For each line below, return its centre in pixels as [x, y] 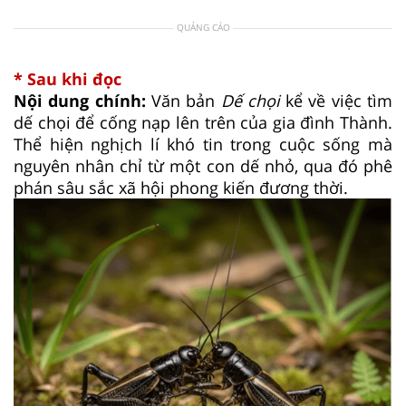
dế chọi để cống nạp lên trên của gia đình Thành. [203, 122]
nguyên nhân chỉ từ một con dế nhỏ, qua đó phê [203, 165]
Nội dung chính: [82, 100]
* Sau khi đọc [68, 78]
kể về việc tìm [336, 100]
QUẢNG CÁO [203, 27]
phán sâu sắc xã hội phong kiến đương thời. [181, 187]
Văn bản [186, 100]
